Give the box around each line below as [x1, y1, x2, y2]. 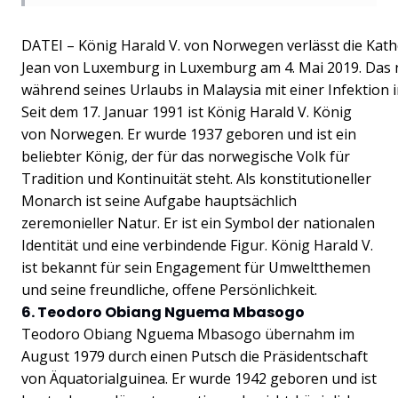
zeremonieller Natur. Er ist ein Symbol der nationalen [21, 212, 375, 233]
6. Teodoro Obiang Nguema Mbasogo [21, 301, 305, 322]
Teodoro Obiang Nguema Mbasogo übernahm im [21, 323, 354, 344]
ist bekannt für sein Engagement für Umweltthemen [21, 257, 370, 277]
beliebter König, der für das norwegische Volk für [21, 146, 350, 166]
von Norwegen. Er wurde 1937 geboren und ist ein [21, 123, 356, 144]
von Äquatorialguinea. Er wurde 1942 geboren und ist [21, 368, 377, 388]
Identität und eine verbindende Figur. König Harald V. [21, 235, 373, 255]
